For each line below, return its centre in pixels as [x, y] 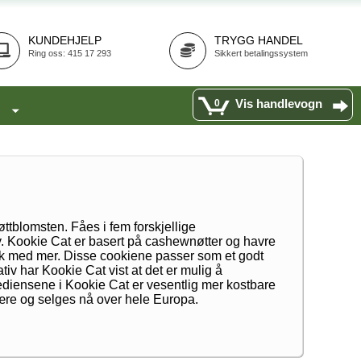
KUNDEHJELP [65, 40]
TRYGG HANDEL [259, 40]
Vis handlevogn [279, 104]
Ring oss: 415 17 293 [70, 53]
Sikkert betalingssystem [261, 53]
